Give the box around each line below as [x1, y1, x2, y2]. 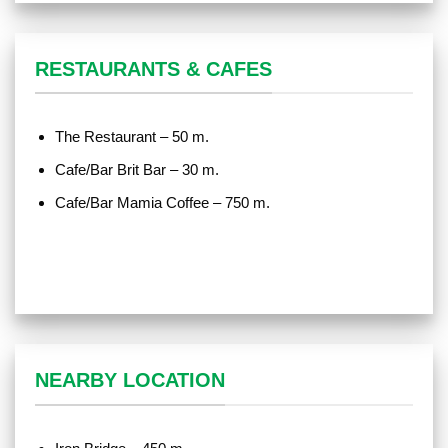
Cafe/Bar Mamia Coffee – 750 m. [54, 193, 270, 211]
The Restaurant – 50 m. [54, 127, 209, 145]
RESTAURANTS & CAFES [35, 57, 272, 80]
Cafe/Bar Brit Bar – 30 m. [54, 160, 219, 178]
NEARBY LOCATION [35, 369, 225, 392]
